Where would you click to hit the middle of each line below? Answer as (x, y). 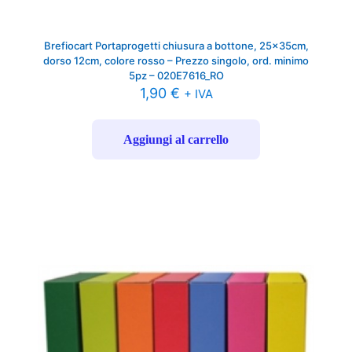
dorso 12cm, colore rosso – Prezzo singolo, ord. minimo (176, 61)
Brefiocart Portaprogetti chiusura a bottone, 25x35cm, (176, 46)
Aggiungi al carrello (176, 140)
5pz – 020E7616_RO (176, 76)
